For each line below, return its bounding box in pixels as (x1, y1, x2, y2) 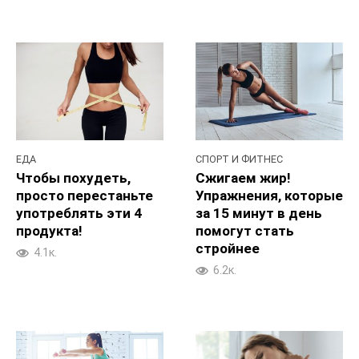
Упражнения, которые (196, 187, 343, 204)
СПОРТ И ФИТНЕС (196, 153, 283, 166)
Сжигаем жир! (196, 169, 291, 186)
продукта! (16, 222, 83, 239)
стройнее (196, 240, 260, 256)
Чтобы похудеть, (16, 169, 131, 186)
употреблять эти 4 (16, 204, 142, 221)
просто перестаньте (16, 187, 153, 204)
